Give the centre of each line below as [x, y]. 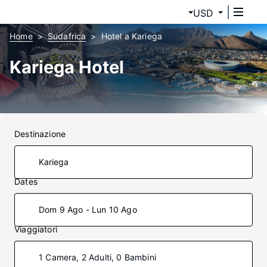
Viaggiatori [36, 229]
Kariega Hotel [67, 67]
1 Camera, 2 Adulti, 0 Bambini [97, 257]
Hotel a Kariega [132, 36]
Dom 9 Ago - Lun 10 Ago [88, 209]
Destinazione [40, 134]
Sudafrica [67, 36]
